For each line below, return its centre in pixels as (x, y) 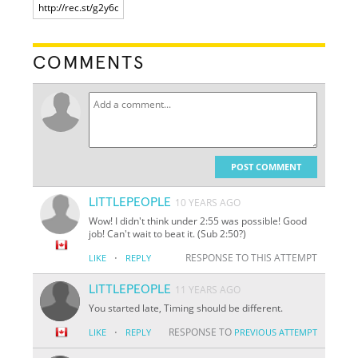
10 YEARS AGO (208, 202)
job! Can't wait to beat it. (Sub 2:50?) (168, 233)
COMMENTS (89, 63)
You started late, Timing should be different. (186, 308)
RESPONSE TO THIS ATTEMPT (251, 257)
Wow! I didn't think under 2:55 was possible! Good (198, 221)
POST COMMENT (266, 166)
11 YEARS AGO (208, 289)
